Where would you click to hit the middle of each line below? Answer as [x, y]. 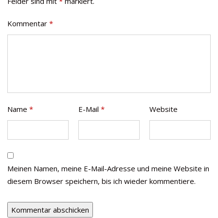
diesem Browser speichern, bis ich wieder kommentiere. [101, 181]
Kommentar [28, 23]
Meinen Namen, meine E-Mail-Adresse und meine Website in [108, 168]
